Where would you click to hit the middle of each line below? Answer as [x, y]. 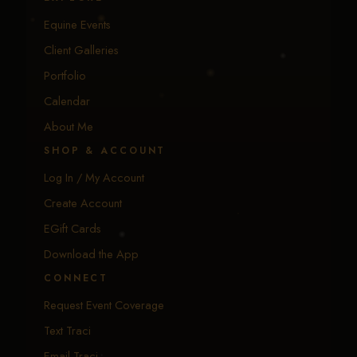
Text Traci [67, 331]
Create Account [83, 203]
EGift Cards [73, 229]
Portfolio [65, 76]
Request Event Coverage [104, 305]
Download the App [91, 254]
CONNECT [76, 279]
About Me [69, 127]
